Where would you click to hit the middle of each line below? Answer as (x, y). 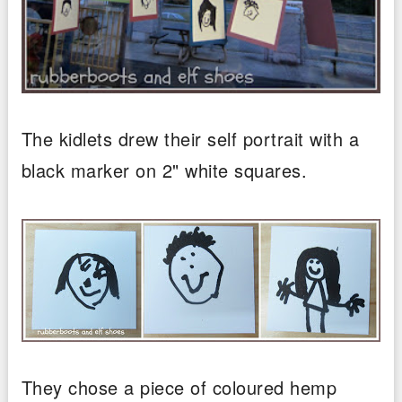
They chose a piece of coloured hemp (179, 387)
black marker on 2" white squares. (164, 170)
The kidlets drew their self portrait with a (190, 138)
